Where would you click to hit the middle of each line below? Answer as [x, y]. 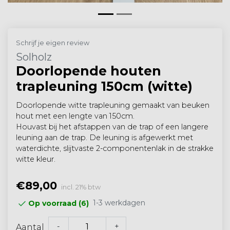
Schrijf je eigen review [53, 43]
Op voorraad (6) [59, 204]
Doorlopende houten [89, 71]
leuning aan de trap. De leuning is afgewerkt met [104, 138]
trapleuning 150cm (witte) [104, 87]
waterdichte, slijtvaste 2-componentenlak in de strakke [115, 149]
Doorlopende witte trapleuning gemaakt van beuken [113, 106]
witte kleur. [36, 159]
